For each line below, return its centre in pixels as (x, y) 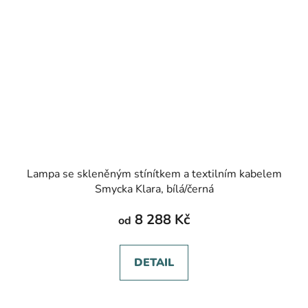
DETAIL (154, 263)
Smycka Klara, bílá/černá (154, 189)
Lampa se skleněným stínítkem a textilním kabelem (154, 174)
